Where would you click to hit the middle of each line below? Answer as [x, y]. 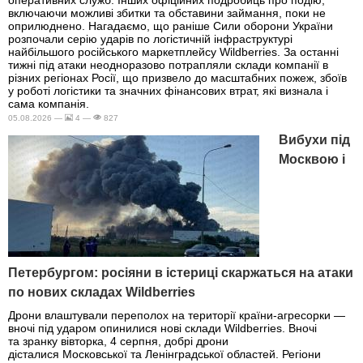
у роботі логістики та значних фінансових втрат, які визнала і [168, 91]
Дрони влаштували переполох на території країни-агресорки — [177, 315]
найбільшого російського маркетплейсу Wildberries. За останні [173, 52]
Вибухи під [314, 140]
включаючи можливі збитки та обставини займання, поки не [167, 13]
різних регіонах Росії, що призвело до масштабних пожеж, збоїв [177, 78]
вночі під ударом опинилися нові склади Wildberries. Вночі [162, 328]
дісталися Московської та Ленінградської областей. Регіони [164, 354]
